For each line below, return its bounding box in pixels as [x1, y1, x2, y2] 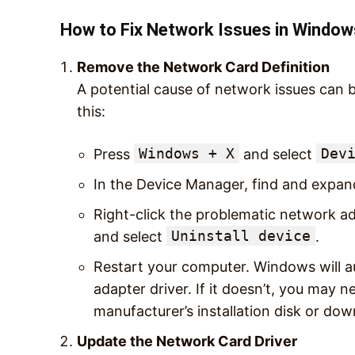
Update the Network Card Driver [77, 332, 297, 349]
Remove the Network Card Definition [77, 58, 330, 75]
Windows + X [139, 144, 235, 162]
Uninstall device [171, 227, 311, 244]
